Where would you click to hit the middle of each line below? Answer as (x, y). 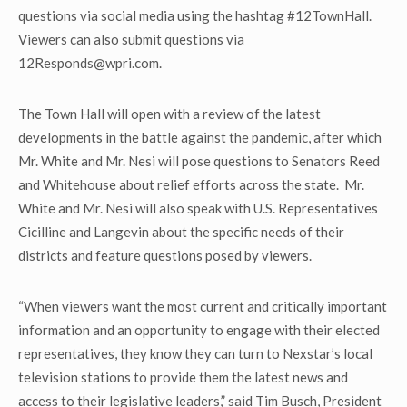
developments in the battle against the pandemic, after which (200, 137)
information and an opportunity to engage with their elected (199, 330)
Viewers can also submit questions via (131, 39)
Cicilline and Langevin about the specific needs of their (181, 232)
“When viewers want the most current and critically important (203, 306)
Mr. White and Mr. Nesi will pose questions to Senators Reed (199, 161)
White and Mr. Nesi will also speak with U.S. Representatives (198, 208)
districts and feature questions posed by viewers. (165, 255)
